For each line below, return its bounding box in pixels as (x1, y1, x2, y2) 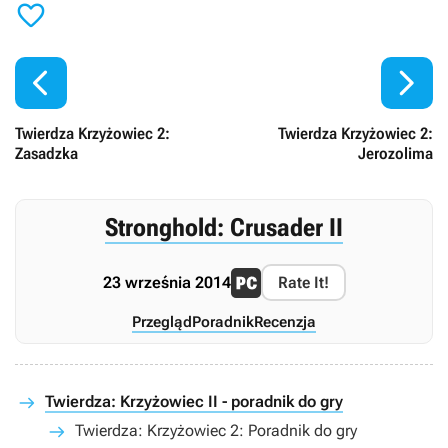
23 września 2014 (102, 273, 231, 293)
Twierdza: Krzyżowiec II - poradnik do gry (45, 392, 343, 412)
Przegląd (132, 313, 192, 332)
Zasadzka (15, 144, 78, 164)
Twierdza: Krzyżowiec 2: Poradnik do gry (75, 421, 357, 441)
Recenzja (254, 313, 316, 332)
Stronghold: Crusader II (105, 213, 343, 243)
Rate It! (277, 273, 329, 293)
